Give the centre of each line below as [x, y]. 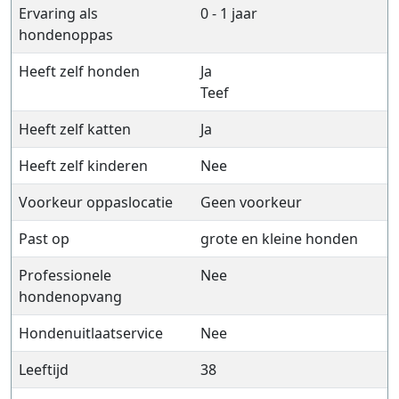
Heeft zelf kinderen [83, 166]
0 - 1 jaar [229, 13]
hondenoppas [66, 35]
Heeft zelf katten [75, 129]
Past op [44, 239]
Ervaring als [58, 13]
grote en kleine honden [279, 239]
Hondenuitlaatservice [91, 333]
